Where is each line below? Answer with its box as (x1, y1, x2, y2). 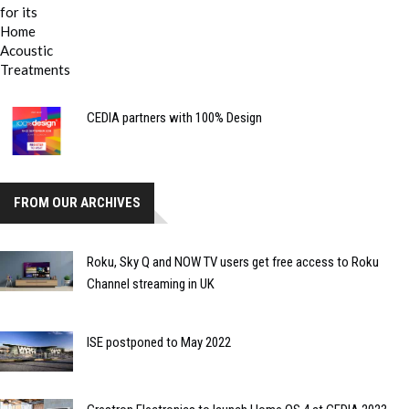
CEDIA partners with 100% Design (87, 109, 262, 126)
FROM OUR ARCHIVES (14, 194, 141, 211)
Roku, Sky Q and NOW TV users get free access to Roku (87, 253, 379, 270)
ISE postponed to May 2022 (87, 333, 231, 351)
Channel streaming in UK (87, 275, 215, 292)
